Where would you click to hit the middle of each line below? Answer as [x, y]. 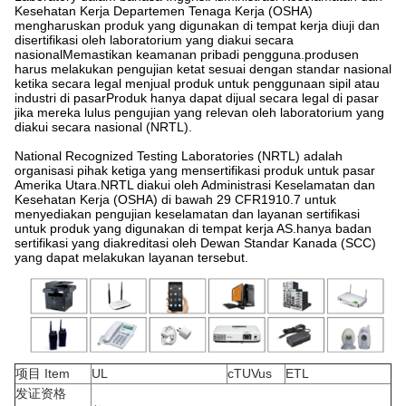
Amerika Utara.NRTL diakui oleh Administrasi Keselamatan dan [195, 185]
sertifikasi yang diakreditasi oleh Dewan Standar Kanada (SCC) [195, 243]
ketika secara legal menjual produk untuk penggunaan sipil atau [197, 84]
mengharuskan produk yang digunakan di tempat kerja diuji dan [197, 26]
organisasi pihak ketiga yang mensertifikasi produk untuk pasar [195, 171]
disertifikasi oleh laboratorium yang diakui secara [154, 40]
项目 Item [43, 373]
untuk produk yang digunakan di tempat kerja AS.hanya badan [193, 229]
